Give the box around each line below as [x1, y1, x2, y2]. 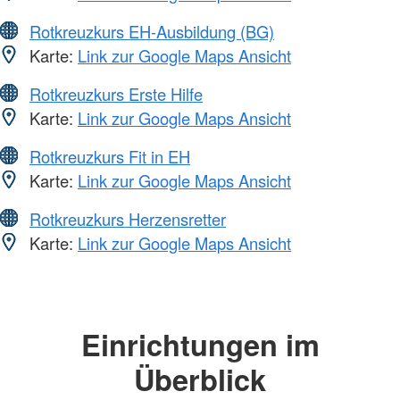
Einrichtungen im [80, 323, 320, 366]
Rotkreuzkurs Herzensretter [29, 207, 226, 231]
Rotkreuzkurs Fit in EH [29, 145, 190, 169]
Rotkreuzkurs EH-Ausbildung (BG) [29, 20, 274, 44]
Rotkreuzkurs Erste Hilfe [29, 82, 203, 106]
